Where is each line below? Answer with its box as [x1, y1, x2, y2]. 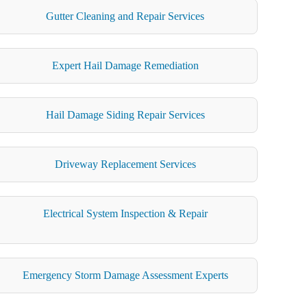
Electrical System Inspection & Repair [42, 207, 208, 219]
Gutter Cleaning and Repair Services [46, 10, 205, 22]
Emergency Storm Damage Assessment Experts [22, 269, 228, 281]
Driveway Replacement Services [54, 158, 196, 170]
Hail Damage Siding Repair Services [45, 108, 205, 121]
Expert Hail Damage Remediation [51, 59, 199, 71]
